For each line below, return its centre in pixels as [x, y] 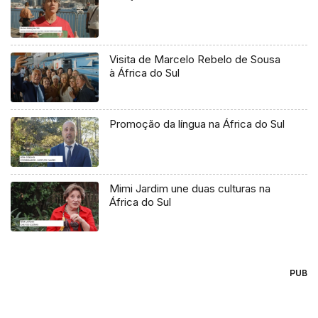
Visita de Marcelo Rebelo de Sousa [195, 60]
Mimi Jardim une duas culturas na [190, 189]
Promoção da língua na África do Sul [197, 124]
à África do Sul [145, 73]
